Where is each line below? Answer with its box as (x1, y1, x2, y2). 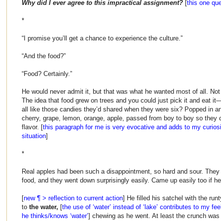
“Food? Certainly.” (22, 70, 72, 77)
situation (22, 132, 46, 140)
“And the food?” (22, 52, 66, 60)
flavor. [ (22, 123, 43, 131)
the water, (29, 203, 60, 211)
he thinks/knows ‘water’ (22, 212, 88, 220)
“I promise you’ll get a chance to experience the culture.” (22, 34, 183, 42)
